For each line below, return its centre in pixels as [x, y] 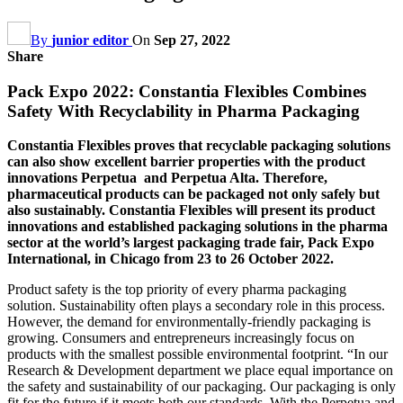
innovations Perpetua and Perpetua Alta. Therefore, [167, 178]
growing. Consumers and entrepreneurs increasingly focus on [181, 338]
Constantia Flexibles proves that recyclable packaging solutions [199, 146]
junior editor [90, 40]
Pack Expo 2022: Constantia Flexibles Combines [187, 91]
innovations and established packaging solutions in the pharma [197, 227]
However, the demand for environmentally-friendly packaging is [189, 322]
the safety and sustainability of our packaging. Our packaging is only [201, 387]
